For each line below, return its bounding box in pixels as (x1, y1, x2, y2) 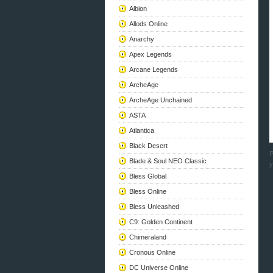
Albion (129, 5, 147, 12)
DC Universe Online (129, 264, 188, 271)
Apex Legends (129, 51, 172, 58)
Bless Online (129, 188, 166, 195)
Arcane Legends (129, 66, 178, 73)
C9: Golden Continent (129, 218, 193, 225)
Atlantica (129, 127, 154, 134)
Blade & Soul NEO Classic (129, 157, 207, 165)
